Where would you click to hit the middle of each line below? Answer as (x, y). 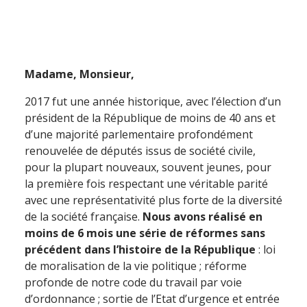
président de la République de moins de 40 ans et (150, 118)
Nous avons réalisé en (202, 217)
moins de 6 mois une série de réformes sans (145, 233)
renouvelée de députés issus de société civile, (140, 151)
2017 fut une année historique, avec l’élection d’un (153, 101)
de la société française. (84, 217)
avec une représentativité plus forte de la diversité (153, 200)
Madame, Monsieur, (79, 74)
